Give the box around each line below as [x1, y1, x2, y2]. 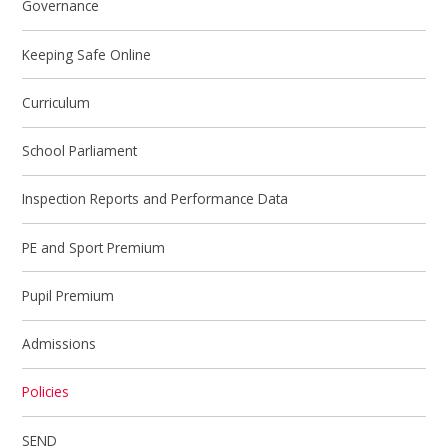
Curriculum [22, 92, 91, 112]
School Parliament [22, 141, 138, 161]
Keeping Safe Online [22, 44, 152, 64]
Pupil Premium [22, 285, 115, 305]
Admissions [22, 334, 97, 354]
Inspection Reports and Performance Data [22, 189, 289, 209]
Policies [22, 382, 70, 402]
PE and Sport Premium [22, 237, 166, 257]
